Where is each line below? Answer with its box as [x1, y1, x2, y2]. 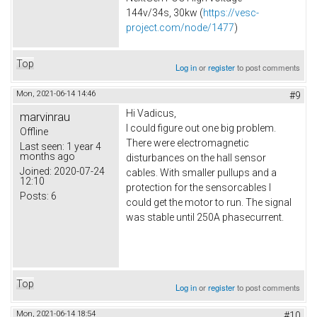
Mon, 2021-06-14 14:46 [16, 88, 96, 98]
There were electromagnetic [126, 137, 249, 149]
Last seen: [20, 140, 64, 152]
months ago [20, 150, 75, 162]
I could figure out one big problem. [126, 122, 276, 134]
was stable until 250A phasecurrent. [126, 211, 284, 223]
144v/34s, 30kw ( [126, 7, 203, 19]
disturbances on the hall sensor [126, 151, 266, 163]
